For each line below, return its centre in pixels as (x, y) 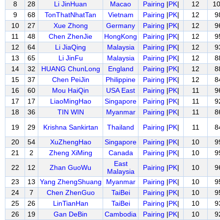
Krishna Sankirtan (70, 127)
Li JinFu (70, 58)
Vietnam (121, 15)
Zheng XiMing (70, 153)
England (121, 69)
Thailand (121, 127)
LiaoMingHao (70, 101)
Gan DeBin (70, 214)
